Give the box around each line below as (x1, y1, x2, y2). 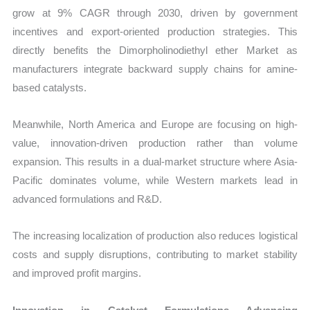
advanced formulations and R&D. (12, 193, 163, 206)
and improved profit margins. (12, 267, 142, 280)
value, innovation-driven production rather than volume (12, 137, 298, 149)
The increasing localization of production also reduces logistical (12, 230, 298, 242)
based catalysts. (12, 81, 87, 93)
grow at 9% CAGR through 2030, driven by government (12, 6, 298, 19)
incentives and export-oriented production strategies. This (12, 25, 298, 37)
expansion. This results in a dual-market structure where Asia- (12, 156, 298, 168)
